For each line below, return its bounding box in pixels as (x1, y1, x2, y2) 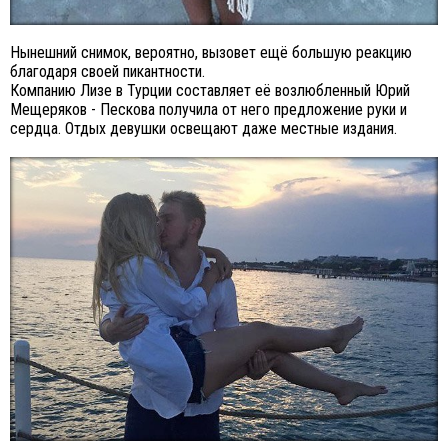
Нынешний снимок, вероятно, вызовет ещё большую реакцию (10, 42, 412, 62)
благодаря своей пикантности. (10, 61, 205, 81)
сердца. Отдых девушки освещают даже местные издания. (10, 118, 397, 138)
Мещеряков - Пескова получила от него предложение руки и (10, 99, 407, 119)
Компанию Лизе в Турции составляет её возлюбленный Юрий (10, 80, 410, 100)
